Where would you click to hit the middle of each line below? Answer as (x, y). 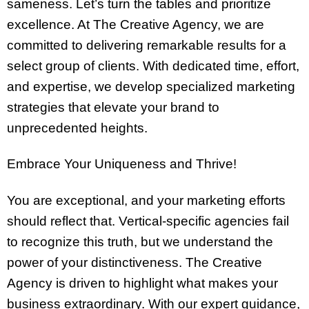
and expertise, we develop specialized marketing (151, 86)
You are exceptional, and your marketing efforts (146, 201)
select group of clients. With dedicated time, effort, (153, 66)
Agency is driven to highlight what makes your (142, 283)
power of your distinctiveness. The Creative (134, 263)
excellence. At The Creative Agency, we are (136, 24)
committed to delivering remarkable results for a (147, 45)
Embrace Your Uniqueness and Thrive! (122, 164)
